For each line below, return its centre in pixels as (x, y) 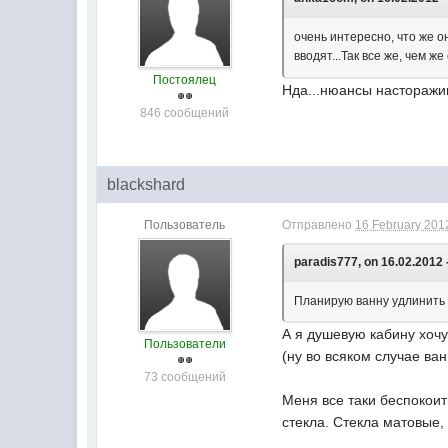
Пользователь (185, 225)
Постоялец (185, 80)
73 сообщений (184, 377)
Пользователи (184, 344)
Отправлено (319, 225)
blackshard (146, 184)
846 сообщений (185, 113)
